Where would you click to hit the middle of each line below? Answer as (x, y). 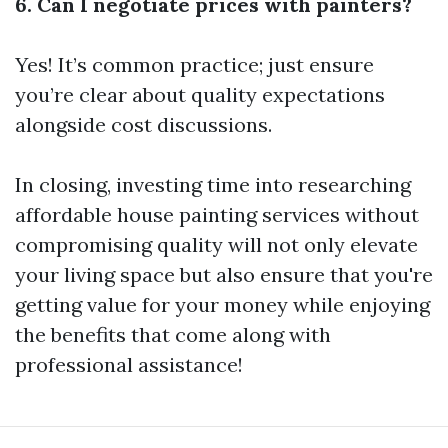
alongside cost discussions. (143, 124)
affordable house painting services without (217, 214)
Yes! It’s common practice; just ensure (194, 64)
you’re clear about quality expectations (200, 94)
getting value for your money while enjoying (222, 304)
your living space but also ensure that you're (224, 274)
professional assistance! (129, 364)
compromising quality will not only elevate (216, 244)
